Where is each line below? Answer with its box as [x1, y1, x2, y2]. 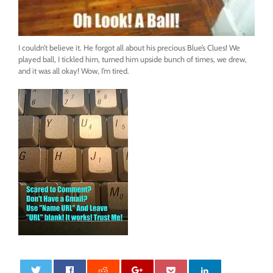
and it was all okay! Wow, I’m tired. [18, 66, 129, 76]
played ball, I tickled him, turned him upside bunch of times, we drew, [18, 54, 247, 64]
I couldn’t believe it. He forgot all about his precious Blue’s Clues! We [18, 43, 240, 52]
